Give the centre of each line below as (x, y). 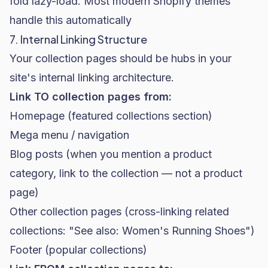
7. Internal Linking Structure (78, 39)
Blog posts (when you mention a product (111, 154)
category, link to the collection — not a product (126, 173)
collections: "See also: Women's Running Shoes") (132, 231)
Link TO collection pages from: (91, 97)
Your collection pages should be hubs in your (121, 58)
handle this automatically (71, 20)
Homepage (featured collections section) (111, 116)
